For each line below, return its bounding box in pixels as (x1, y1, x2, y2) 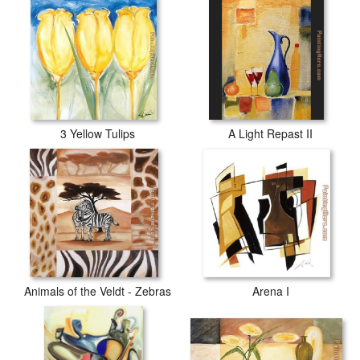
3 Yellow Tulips (60, 125, 135, 141)
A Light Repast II (228, 125, 313, 141)
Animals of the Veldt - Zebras (24, 283, 171, 299)
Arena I (252, 283, 289, 299)
